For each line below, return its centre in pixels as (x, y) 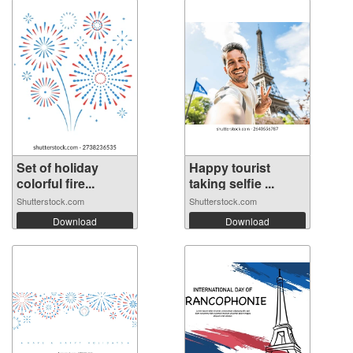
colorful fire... (56, 183)
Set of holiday (58, 167)
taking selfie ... (232, 183)
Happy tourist (230, 167)
